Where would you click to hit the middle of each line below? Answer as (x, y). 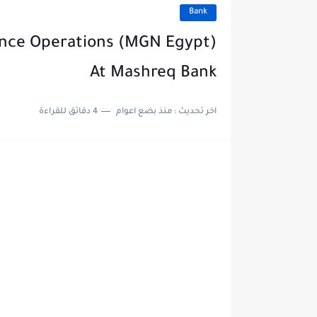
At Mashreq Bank (153, 74)
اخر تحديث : (194, 112)
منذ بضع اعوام (144, 112)
